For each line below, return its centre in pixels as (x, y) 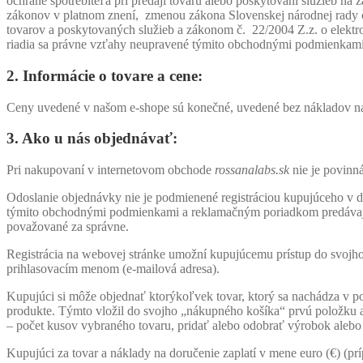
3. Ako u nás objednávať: (92, 139)
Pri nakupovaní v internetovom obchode (111, 169)
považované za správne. (68, 226)
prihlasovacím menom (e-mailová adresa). (113, 268)
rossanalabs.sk (252, 169)
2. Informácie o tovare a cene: (105, 75)
